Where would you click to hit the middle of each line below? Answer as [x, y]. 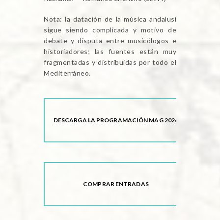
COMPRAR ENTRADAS [116, 184]
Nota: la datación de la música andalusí [110, 19]
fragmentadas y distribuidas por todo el [110, 62]
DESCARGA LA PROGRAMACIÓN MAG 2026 [116, 120]
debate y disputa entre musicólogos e [110, 40]
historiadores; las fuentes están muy [110, 51]
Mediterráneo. [67, 73]
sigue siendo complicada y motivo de [110, 29]
